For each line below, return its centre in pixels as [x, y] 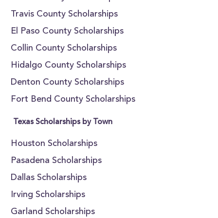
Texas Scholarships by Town [63, 122]
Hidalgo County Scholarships [69, 66]
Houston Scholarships [54, 144]
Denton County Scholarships [68, 83]
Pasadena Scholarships [56, 161]
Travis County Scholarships [64, 15]
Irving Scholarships [48, 195]
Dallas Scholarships [49, 178]
